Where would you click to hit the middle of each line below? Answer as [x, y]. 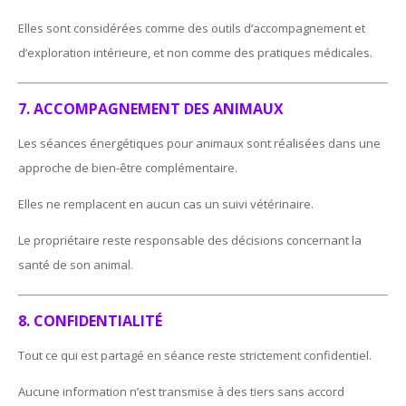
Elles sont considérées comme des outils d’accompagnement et [192, 28]
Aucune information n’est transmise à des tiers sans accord [182, 391]
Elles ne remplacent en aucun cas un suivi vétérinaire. [166, 203]
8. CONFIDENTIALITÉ [91, 320]
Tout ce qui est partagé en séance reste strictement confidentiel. [195, 355]
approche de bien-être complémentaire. [128, 167]
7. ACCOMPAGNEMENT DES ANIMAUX [151, 108]
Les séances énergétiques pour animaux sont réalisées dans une [200, 143]
